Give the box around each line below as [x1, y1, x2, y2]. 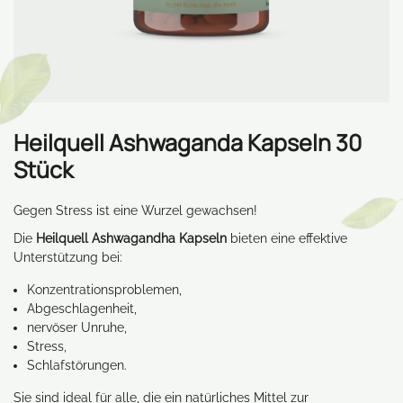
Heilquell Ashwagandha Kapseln [36, 231, 227, 246]
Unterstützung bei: [13, 250, 122, 264]
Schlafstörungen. [27, 358, 127, 372]
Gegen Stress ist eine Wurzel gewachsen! [13, 203, 257, 218]
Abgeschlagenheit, [27, 301, 137, 316]
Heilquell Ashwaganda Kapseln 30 [13, 127, 362, 158]
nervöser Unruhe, [27, 320, 127, 335]
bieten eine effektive [227, 231, 347, 246]
